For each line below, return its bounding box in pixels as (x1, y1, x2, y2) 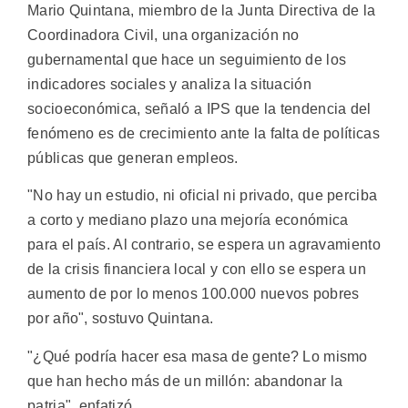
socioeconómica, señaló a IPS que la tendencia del (27, 100, 372, 117)
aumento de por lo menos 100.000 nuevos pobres (27, 286, 360, 302)
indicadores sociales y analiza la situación (27, 76, 311, 92)
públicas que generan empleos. (27, 149, 239, 166)
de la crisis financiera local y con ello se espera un (27, 261, 366, 278)
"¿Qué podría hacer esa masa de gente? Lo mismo (27, 348, 368, 364)
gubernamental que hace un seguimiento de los (27, 51, 347, 67)
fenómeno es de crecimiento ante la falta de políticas (27, 125, 380, 141)
